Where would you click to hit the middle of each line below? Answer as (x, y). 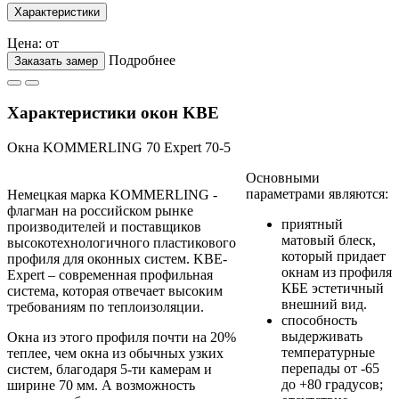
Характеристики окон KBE (113, 112)
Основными (283, 177)
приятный (312, 224)
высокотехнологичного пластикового (122, 242)
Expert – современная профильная (110, 274)
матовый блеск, (329, 240)
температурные (328, 352)
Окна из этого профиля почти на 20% (122, 337)
